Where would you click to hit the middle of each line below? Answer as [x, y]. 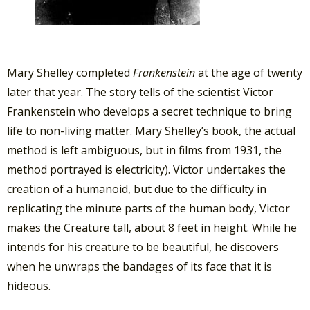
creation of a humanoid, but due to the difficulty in [137, 189]
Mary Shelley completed [70, 72]
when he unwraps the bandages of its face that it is [139, 266]
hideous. [29, 285]
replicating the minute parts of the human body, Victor [148, 208]
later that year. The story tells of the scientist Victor [140, 92]
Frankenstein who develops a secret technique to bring [149, 111]
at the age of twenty [250, 72]
